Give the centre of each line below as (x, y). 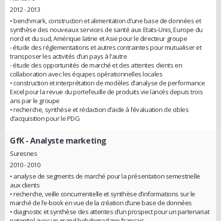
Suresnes (24, 153)
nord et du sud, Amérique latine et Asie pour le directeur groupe (99, 39)
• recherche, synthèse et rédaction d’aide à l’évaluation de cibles (99, 110)
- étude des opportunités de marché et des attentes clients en (96, 65)
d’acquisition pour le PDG (45, 119)
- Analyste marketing (65, 141)
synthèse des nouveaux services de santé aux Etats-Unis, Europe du (106, 30)
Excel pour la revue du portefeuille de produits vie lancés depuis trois (107, 92)
